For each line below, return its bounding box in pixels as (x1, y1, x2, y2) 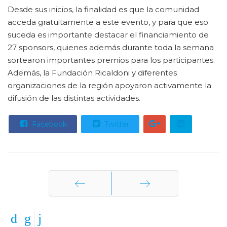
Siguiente (127, 204, 163, 213)
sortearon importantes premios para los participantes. (8, 55, 215, 65)
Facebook (30, 120, 67, 129)
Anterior (64, 204, 96, 213)
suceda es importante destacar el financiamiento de (8, 30, 209, 40)
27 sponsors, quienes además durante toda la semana (8, 43, 214, 52)
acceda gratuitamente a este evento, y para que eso (8, 17, 208, 27)
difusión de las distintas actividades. (8, 93, 140, 103)
